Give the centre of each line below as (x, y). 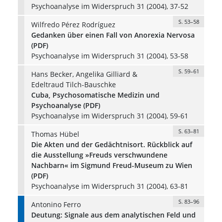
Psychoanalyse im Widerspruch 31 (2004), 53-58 (110, 55)
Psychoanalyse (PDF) (65, 105)
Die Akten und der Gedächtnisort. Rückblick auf (111, 144)
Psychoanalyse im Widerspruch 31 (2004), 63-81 (110, 186)
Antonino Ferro (56, 204)
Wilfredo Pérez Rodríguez (73, 24)
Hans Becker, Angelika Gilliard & (84, 74)
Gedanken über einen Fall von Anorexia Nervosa (113, 35)
